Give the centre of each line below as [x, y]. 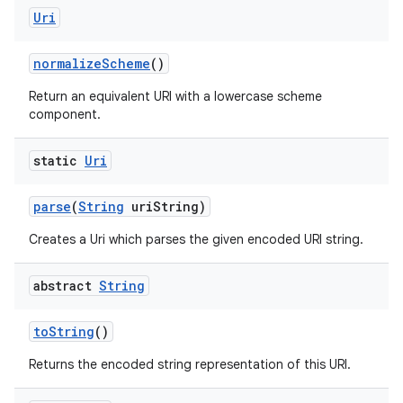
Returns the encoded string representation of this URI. [190, 364]
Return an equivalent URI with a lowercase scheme [175, 96]
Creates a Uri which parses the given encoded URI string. [196, 239]
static [59, 161]
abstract [66, 286]
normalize [67, 63]
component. [65, 114]
